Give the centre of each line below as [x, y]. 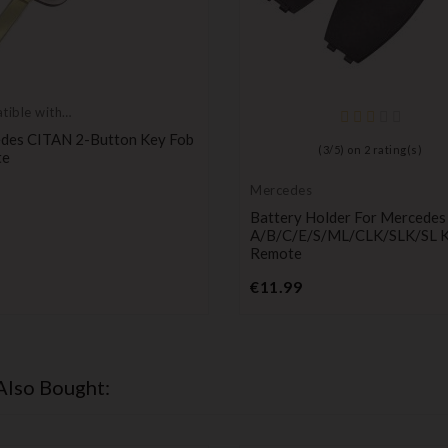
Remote [276, 253]
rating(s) [396, 150]
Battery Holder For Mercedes [348, 217]
